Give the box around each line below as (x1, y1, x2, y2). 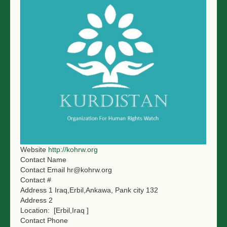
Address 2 (20, 196, 53, 204)
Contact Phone (20, 216, 68, 224)
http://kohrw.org (48, 145, 98, 154)
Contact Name (20, 155, 66, 164)
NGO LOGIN (20, 8, 64, 17)
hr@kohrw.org (67, 165, 112, 174)
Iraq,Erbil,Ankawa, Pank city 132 (55, 185, 158, 194)
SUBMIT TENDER (20, 29, 84, 39)
